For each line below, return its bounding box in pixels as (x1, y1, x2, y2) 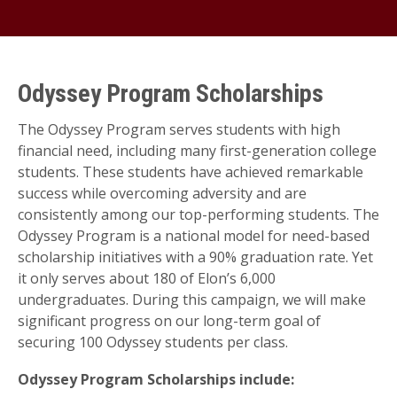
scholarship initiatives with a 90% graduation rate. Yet (18, 247, 373, 268)
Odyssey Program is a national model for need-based (18, 226, 370, 246)
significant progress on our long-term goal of (18, 311, 321, 331)
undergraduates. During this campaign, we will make (18, 290, 366, 310)
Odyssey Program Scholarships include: (18, 370, 294, 390)
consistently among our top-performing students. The (18, 205, 379, 225)
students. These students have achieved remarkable (18, 162, 363, 183)
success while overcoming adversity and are (18, 183, 307, 204)
